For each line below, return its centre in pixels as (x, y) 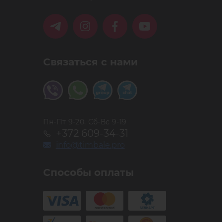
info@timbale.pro (90, 145)
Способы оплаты (88, 172)
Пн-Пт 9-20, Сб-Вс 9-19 (85, 122)
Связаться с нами (90, 62)
